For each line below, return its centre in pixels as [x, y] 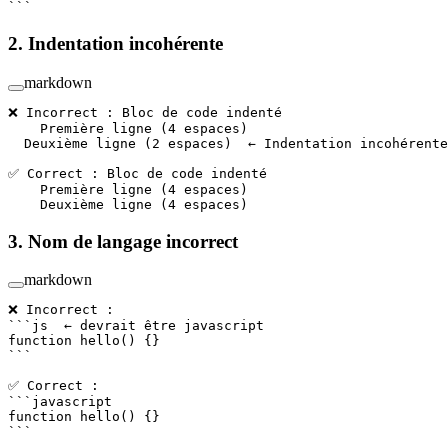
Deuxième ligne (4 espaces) [128, 204]
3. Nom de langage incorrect [125, 241]
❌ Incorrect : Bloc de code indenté [145, 112]
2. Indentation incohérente [118, 44]
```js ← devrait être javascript [136, 326]
